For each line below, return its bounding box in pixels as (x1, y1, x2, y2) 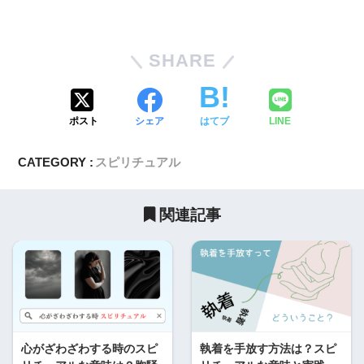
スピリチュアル (95, 155, 181, 170)
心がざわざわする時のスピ (21, 342, 158, 356)
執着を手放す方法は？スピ (200, 342, 336, 356)
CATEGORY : (18, 155, 94, 170)
